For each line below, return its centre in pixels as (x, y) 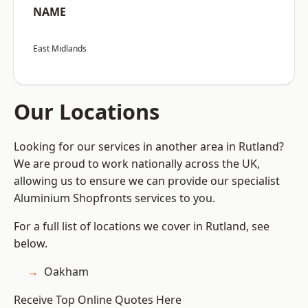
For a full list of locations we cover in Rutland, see (142, 227)
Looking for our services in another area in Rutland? (149, 147)
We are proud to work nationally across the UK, (137, 164)
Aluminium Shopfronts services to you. (114, 198)
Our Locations (87, 112)
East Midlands (60, 49)
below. (31, 244)
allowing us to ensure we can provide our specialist (147, 181)
